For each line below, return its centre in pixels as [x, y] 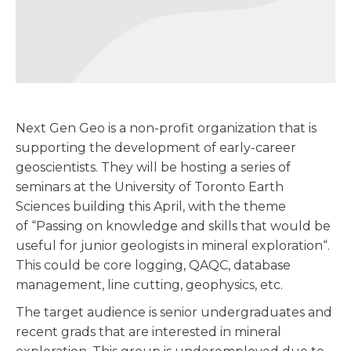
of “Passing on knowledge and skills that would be [173, 226]
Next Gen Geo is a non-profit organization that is [166, 128]
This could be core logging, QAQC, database [153, 265]
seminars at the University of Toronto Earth [150, 186]
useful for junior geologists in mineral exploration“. [173, 245]
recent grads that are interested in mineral [148, 331]
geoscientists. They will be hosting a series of [153, 167]
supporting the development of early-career [156, 147]
